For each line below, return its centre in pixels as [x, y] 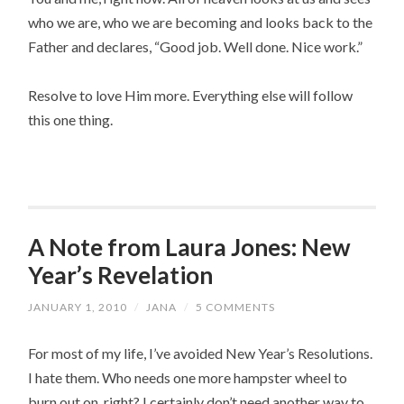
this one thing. [71, 120]
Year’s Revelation [121, 275]
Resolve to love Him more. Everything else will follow [191, 96]
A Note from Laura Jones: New [190, 247]
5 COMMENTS [236, 308]
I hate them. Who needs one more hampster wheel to [188, 378]
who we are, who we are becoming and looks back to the [201, 23]
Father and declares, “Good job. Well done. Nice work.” [196, 47]
